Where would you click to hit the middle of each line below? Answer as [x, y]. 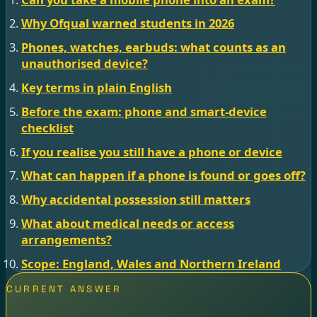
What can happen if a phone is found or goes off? [163, 175]
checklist [47, 127]
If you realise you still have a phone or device [151, 151]
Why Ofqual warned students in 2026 [127, 23]
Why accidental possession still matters [136, 200]
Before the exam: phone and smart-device [144, 111]
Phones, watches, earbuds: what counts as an [153, 47]
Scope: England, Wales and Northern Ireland [151, 263]
